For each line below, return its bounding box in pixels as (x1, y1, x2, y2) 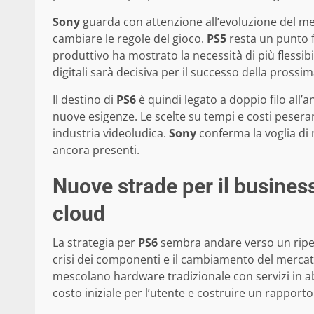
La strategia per (53, 234, 138, 250)
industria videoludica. (53, 125, 169, 141)
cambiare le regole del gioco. (53, 30, 207, 46)
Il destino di (53, 91, 116, 107)
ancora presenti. (53, 142, 139, 158)
